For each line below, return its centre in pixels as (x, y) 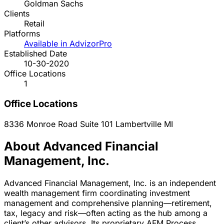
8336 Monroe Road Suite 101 (60, 124)
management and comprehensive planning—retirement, (108, 203)
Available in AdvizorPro (68, 44)
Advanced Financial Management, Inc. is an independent (110, 183)
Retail (34, 24)
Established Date (35, 54)
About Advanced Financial (81, 146)
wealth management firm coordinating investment (97, 193)
